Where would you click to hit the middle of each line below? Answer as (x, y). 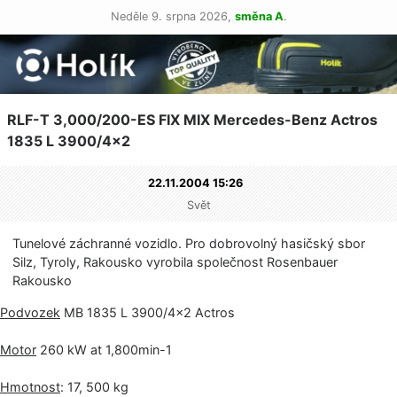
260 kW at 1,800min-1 (104, 349)
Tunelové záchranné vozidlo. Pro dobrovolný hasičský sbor (189, 244)
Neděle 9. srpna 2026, (172, 16)
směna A (259, 16)
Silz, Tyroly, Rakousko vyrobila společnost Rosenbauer (175, 262)
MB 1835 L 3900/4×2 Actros (148, 312)
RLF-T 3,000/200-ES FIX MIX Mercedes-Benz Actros (192, 120)
